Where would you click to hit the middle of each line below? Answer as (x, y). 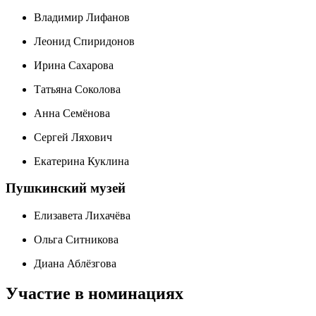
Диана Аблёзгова (75, 264)
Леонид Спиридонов (84, 41)
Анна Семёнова (72, 113)
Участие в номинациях (95, 293)
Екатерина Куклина (81, 161)
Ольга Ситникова (76, 240)
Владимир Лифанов (82, 17)
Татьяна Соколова (77, 89)
